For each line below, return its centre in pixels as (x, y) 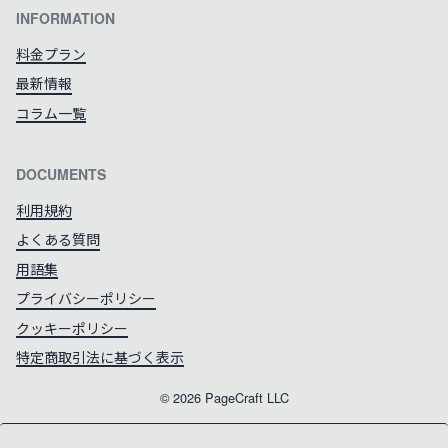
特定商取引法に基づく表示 (100, 356)
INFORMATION (65, 17)
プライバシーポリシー (86, 298)
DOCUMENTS (61, 174)
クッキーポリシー (72, 327)
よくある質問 (58, 239)
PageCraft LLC (244, 398)
